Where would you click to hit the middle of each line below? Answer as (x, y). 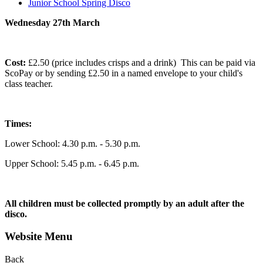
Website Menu (39, 237)
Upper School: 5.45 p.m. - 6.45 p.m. (72, 163)
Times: (18, 123)
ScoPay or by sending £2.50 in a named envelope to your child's (124, 73)
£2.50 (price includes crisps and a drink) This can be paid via (142, 62)
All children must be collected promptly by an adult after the (124, 203)
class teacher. (29, 83)
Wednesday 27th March (52, 22)
